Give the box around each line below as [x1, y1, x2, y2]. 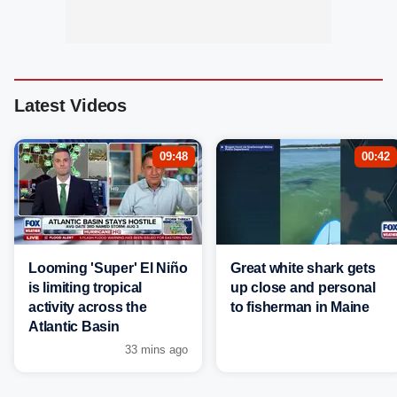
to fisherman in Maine [230, 300, 370, 315]
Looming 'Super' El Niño [28, 261, 188, 276]
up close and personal [230, 280, 376, 296]
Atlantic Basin [28, 319, 120, 335]
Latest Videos [14, 96, 127, 116]
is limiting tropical [28, 280, 142, 296]
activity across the [28, 300, 147, 315]
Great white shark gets [230, 261, 376, 276]
